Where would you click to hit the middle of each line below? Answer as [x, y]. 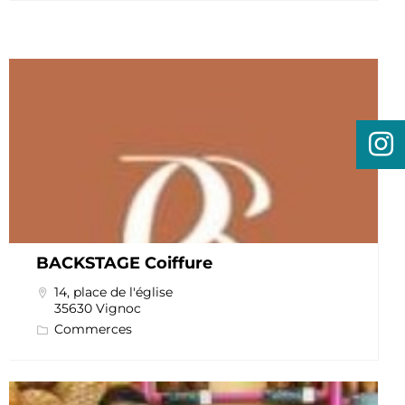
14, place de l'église [113, 292]
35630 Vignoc [97, 309]
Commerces [93, 330]
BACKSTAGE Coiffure [124, 264]
